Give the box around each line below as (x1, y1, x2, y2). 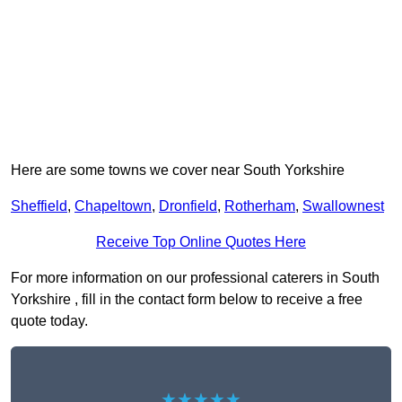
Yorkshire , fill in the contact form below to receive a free (11, 292, 363, 308)
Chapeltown (74, 198, 152, 214)
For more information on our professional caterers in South (11, 270, 380, 286)
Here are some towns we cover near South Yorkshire (11, 162, 345, 179)
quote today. (11, 313, 88, 329)
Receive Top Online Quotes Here (96, 234, 306, 250)
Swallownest (302, 198, 384, 214)
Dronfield (159, 198, 217, 214)
